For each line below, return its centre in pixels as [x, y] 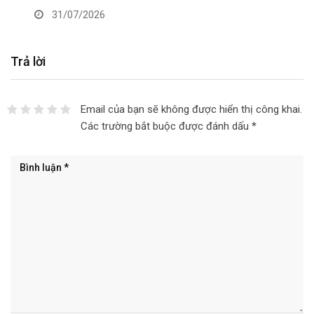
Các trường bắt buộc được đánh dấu [166, 126]
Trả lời [28, 61]
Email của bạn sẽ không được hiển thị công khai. [191, 109]
